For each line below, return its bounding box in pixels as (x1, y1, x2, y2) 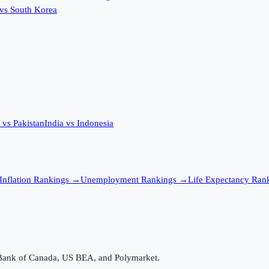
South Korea (10, 5, 57, 15)
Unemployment (80, 175, 139, 185)
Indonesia (77, 118, 113, 128)
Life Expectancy (188, 175, 249, 185)
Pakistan (13, 118, 44, 128)
